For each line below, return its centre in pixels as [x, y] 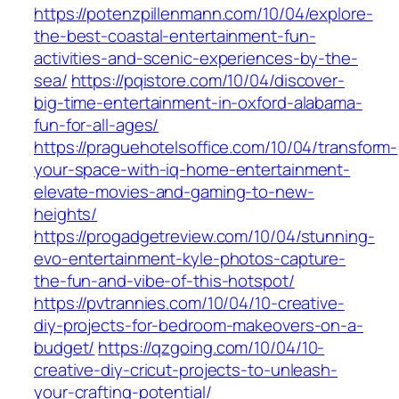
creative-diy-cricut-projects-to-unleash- [186, 370]
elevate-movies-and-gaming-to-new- [174, 192]
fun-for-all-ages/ [97, 125]
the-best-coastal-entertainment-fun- [175, 36]
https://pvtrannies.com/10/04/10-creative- [189, 303]
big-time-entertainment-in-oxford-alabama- [198, 103]
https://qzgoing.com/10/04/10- [212, 348]
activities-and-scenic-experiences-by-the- [196, 58]
